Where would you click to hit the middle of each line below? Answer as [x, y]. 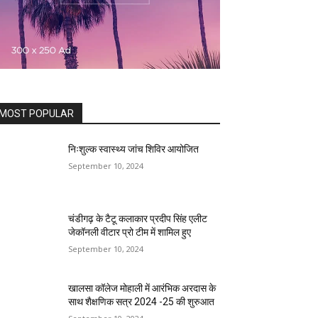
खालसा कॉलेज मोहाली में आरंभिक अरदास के [142, 289]
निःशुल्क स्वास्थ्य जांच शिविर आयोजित [134, 149]
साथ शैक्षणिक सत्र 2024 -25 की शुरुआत [142, 302]
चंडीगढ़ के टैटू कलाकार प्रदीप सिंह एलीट [138, 219]
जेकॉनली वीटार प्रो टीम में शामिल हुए [130, 232]
